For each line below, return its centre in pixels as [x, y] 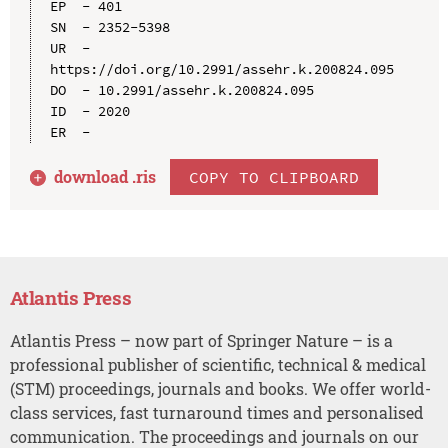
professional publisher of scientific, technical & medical [217, 364]
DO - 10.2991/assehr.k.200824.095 [181, 89]
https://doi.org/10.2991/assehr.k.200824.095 [221, 68]
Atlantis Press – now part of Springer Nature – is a [201, 340]
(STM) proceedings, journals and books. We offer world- [220, 388]
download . [95, 176]
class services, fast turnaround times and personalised [216, 412]
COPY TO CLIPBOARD [274, 176]
